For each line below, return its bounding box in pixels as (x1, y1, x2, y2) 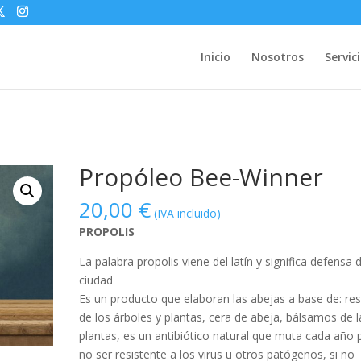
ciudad (79, 272, 114, 288)
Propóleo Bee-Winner (79, 160, 324, 193)
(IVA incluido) (154, 205, 222, 221)
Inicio (200, 49, 230, 64)
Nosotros (251, 49, 304, 64)
